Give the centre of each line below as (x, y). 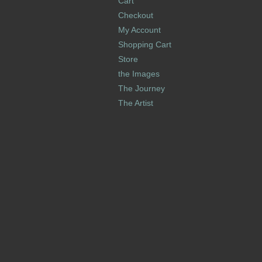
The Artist (136, 103)
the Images (139, 73)
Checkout (136, 15)
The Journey (142, 88)
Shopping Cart (145, 44)
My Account (139, 30)
